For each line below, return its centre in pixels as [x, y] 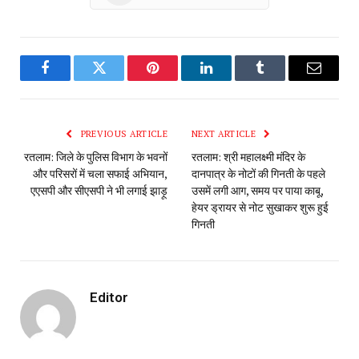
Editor [109, 298]
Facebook [72, 80]
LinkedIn [232, 80]
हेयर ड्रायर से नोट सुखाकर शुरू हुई [260, 208]
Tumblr [280, 80]
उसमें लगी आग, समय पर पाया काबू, [257, 191]
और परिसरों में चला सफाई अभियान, [100, 174]
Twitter [119, 80]
